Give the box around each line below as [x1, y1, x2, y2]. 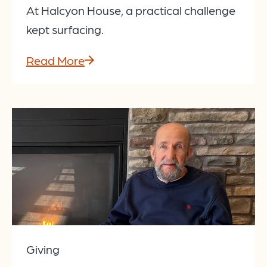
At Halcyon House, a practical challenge [26, 2, 235, 17]
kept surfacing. [26, 21, 104, 36]
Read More [26, 52, 85, 67]
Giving [26, 241, 60, 256]
